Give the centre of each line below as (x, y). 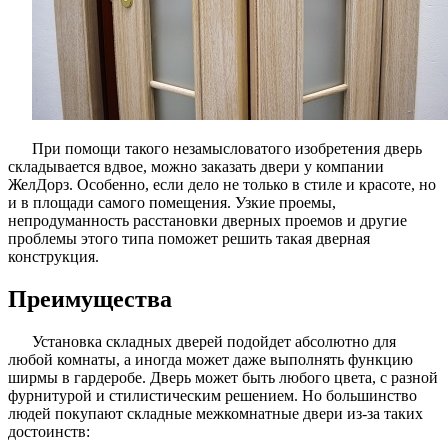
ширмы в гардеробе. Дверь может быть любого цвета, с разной (223, 377)
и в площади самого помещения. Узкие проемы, (172, 202)
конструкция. (53, 256)
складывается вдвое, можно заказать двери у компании (196, 166)
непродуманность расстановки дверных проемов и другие (207, 220)
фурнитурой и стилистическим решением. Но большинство (212, 395)
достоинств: (49, 431)
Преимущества (90, 298)
